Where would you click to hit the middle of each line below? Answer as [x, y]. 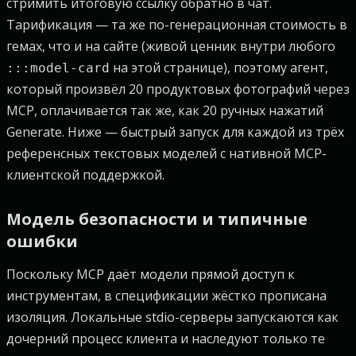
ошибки [42, 241]
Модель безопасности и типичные [157, 219]
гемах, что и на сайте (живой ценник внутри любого [171, 46]
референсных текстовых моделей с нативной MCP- [166, 153]
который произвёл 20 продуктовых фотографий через [178, 89]
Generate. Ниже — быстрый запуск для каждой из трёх [175, 132]
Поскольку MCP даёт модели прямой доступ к [151, 274]
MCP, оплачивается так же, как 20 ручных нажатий [165, 110]
